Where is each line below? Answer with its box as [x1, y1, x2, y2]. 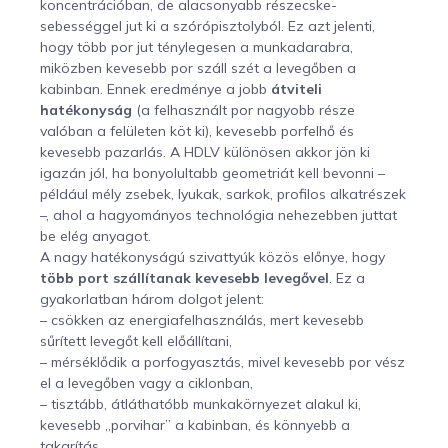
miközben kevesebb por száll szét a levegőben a [40, 58, 356, 77]
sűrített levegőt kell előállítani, [40, 331, 232, 350]
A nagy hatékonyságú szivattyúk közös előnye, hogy [40, 247, 385, 266]
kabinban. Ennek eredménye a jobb [40, 79, 271, 98]
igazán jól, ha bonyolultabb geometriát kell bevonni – [40, 163, 385, 182]
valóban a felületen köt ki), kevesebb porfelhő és [40, 121, 354, 140]
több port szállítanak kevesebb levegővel [40, 268, 329, 287]
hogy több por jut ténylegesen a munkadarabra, [40, 37, 353, 56]
